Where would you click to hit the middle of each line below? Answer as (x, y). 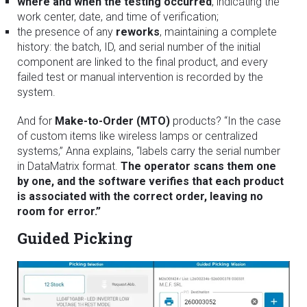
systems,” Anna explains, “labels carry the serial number (149, 151)
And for (36, 121)
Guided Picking (75, 238)
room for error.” (59, 212)
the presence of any (66, 32)
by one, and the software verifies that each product (150, 182)
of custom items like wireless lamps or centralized (137, 136)
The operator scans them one (198, 167)
